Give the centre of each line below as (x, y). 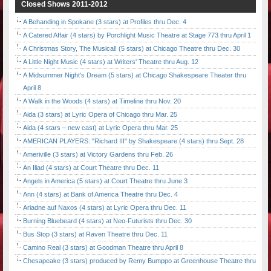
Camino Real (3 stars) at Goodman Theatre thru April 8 (103, 248)
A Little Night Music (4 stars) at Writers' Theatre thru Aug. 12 (111, 62)
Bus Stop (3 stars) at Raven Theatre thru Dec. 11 (95, 234)
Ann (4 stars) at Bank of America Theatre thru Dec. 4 (100, 194)
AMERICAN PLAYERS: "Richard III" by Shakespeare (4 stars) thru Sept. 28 (133, 141)
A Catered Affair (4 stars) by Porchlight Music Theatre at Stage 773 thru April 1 (137, 35)
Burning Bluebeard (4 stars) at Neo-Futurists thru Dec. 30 (107, 221)
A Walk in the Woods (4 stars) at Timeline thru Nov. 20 (102, 101)
